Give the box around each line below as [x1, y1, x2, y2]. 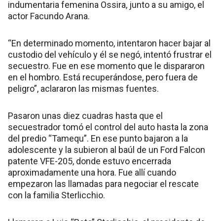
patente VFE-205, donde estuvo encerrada [8, 156, 171, 167]
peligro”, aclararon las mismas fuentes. [8, 83, 159, 94]
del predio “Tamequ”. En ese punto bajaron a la [8, 133, 188, 144]
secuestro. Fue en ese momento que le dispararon [8, 61, 205, 72]
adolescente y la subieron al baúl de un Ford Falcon [8, 145, 205, 155]
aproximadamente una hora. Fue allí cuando [8, 167, 176, 178]
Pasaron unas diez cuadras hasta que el [8, 110, 163, 121]
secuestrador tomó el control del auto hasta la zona [8, 122, 208, 133]
